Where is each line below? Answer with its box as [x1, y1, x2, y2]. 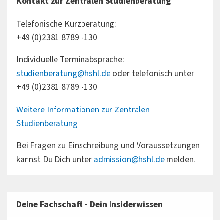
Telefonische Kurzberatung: [16, 17, 116, 30]
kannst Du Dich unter [16, 153, 94, 166]
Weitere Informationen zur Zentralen [16, 103, 150, 116]
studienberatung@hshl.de [16, 67, 110, 80]
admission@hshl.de [93, 153, 165, 166]
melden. [164, 153, 195, 166]
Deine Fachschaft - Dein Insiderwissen [16, 198, 163, 211]
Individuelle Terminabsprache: [16, 54, 124, 66]
